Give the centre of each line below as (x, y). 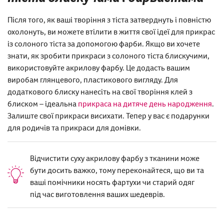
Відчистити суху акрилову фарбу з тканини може (115, 158)
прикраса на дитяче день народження (145, 103)
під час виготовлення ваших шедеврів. (97, 194)
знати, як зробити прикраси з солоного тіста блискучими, (108, 55)
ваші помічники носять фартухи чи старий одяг (112, 182)
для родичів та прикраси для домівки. (74, 127)
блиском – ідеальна (43, 103)
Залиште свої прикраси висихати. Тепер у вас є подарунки (108, 115)
